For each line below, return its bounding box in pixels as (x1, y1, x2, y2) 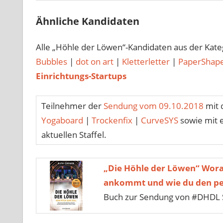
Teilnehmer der (41, 100, 104, 112)
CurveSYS (140, 114, 178, 126)
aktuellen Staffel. (41, 129, 107, 141)
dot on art (75, 55, 113, 67)
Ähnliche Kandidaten (35, 14, 139, 28)
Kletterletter (121, 55, 170, 67)
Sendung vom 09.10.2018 (103, 100, 204, 112)
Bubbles (35, 55, 67, 67)
